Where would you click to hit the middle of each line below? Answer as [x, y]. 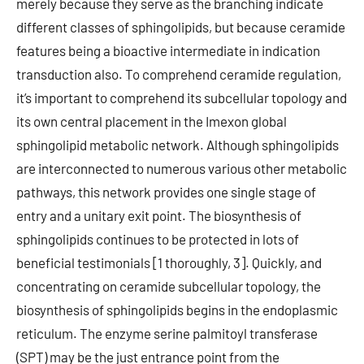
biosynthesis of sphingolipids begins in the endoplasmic [177, 310]
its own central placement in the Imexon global [152, 121]
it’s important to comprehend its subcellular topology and [182, 97]
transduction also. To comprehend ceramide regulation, [179, 74]
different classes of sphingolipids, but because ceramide [181, 27]
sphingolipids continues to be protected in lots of [158, 239]
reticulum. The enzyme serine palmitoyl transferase [167, 333]
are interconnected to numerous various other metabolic [182, 168]
